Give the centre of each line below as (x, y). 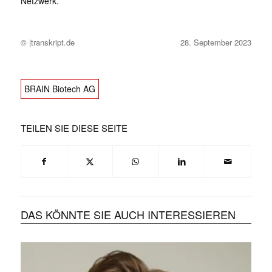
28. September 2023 (216, 42)
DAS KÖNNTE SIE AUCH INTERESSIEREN (128, 215)
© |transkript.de (47, 42)
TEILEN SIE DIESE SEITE (74, 128)
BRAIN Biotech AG (59, 89)
